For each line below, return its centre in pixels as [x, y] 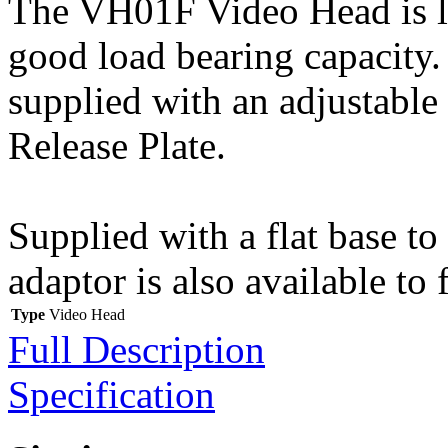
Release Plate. [117, 145]
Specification [111, 394]
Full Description [136, 349]
